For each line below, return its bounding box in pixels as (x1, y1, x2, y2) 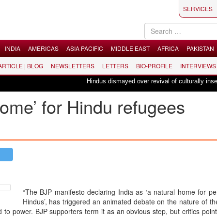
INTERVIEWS (180, 62, 216, 70)
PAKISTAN (186, 44, 214, 52)
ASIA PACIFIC (66, 44, 103, 52)
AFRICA (157, 44, 179, 52)
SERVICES (183, 4, 213, 13)
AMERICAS (28, 44, 59, 52)
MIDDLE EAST (111, 44, 150, 52)
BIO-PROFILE (136, 62, 172, 70)
